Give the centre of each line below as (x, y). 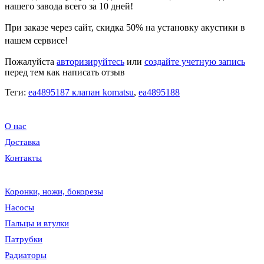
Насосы (19, 208)
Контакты (23, 158)
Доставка (22, 142)
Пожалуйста (31, 62)
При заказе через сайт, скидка (64, 28)
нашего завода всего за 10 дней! (69, 6)
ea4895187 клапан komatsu (81, 93)
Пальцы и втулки (37, 224)
